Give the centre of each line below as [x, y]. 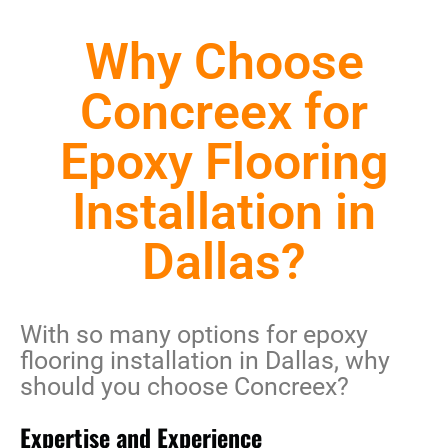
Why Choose [224, 62]
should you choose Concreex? [184, 387]
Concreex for [224, 112]
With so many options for [161, 335]
